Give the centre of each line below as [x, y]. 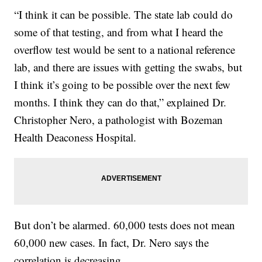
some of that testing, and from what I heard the [119, 32]
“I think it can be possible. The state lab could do [124, 15]
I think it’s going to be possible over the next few [123, 85]
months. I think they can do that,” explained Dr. [120, 102]
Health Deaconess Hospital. [75, 137]
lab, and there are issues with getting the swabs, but [128, 67]
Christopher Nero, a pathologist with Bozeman [119, 120]
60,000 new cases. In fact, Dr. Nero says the [112, 243]
